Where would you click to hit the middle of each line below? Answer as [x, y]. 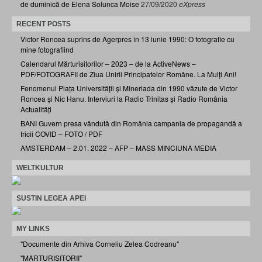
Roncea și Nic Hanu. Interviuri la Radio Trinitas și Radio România [124, 98]
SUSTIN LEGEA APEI [51, 198]
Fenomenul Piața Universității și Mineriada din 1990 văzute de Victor [129, 88]
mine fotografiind [47, 49]
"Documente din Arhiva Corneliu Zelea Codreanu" [100, 243]
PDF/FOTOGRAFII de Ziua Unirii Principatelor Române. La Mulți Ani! [128, 74]
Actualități [36, 109]
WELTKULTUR [40, 168]
